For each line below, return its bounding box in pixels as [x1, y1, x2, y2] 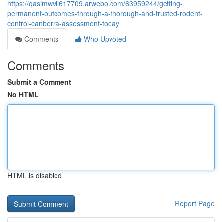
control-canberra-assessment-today [7, 18, 119, 28]
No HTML [7, 89, 39, 99]
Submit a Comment [7, 77, 71, 87]
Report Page [175, 198, 215, 208]
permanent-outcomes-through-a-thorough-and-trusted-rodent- [7, 8, 203, 18]
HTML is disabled [7, 170, 62, 180]
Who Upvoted [82, 34, 126, 44]
